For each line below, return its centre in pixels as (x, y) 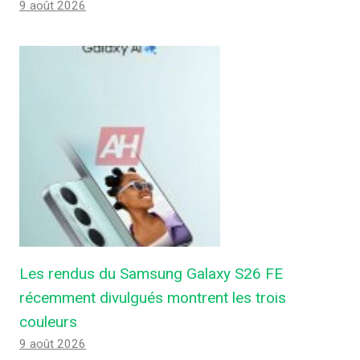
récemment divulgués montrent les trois (153, 297)
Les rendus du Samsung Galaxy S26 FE (151, 273)
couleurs (48, 321)
